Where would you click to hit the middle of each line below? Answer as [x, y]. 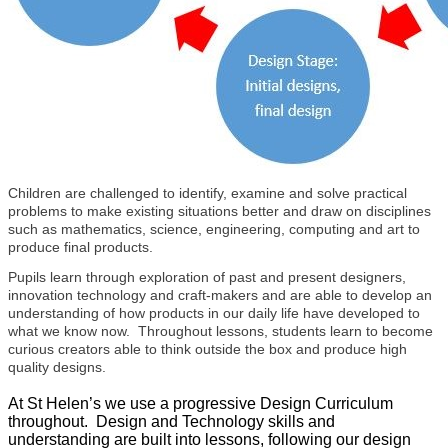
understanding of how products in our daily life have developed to [214, 313]
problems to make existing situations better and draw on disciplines [219, 211]
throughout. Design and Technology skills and [171, 421]
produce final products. [80, 247]
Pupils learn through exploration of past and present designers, [207, 277]
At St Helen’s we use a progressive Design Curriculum [200, 403]
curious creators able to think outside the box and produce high [207, 349]
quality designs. [57, 367]
